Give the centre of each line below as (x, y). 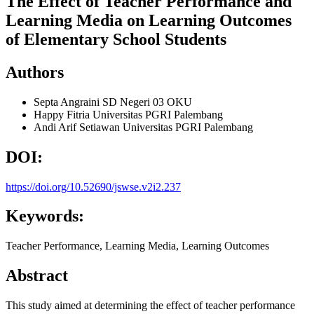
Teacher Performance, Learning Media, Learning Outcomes (137, 246)
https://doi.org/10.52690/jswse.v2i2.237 (93, 186)
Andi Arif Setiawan (78, 127)
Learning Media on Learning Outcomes (149, 20)
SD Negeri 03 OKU (147, 102)
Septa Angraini (68, 102)
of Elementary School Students (116, 39)
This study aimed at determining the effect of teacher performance (150, 306)
